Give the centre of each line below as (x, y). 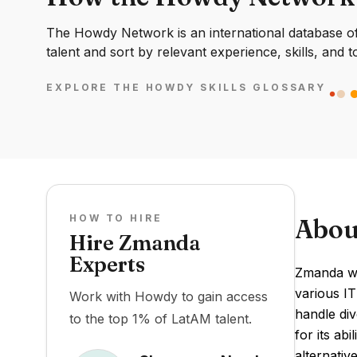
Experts (107, 265)
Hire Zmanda (135, 243)
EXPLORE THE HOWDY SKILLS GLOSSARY (186, 88)
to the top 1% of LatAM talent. (161, 319)
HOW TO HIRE (116, 218)
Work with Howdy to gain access (169, 296)
